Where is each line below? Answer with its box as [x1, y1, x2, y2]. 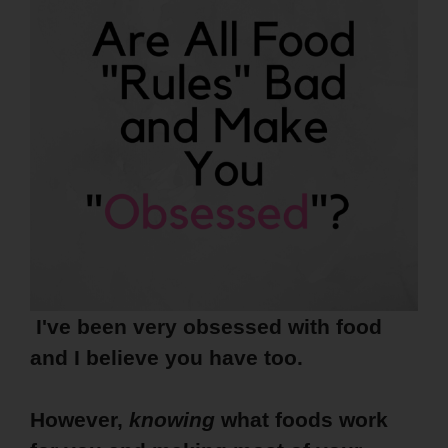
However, [30, 407, 129, 431]
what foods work [215, 407, 388, 431]
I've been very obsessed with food [36, 314, 382, 338]
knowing [129, 407, 215, 431]
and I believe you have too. [30, 345, 303, 369]
